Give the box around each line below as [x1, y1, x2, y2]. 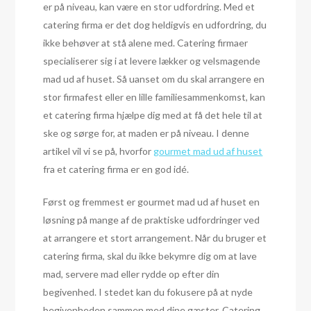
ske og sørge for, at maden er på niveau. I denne [43, 127, 250, 140]
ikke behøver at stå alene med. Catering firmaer [43, 37, 249, 49]
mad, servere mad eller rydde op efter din [43, 268, 220, 280]
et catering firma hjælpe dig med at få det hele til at [43, 109, 263, 121]
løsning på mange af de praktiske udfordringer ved [43, 214, 260, 226]
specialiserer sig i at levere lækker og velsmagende [43, 55, 261, 67]
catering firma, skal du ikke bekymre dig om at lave [43, 250, 258, 262]
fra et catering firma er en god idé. [43, 163, 190, 176]
